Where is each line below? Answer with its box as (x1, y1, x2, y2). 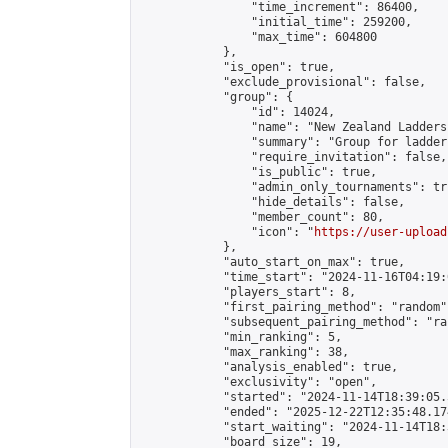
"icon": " (139, 225, 314, 239)
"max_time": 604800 (139, 30, 377, 44)
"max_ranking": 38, (139, 345, 349, 359)
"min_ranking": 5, (139, 330, 342, 344)
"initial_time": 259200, (139, 15, 412, 29)
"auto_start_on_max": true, (139, 255, 405, 269)
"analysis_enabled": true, (139, 360, 398, 374)
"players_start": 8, (139, 285, 356, 299)
